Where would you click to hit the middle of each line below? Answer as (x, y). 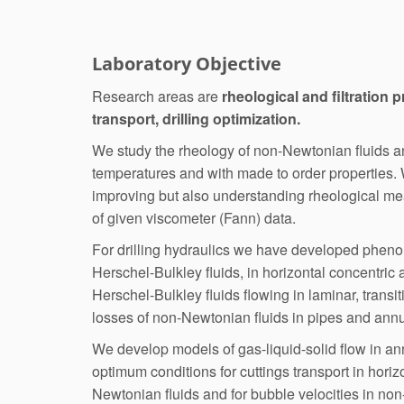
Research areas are (157, 96)
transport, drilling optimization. (196, 119)
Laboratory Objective (187, 64)
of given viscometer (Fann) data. (194, 218)
